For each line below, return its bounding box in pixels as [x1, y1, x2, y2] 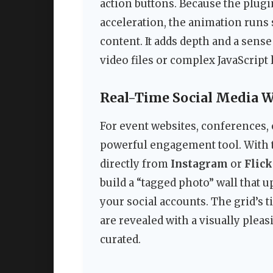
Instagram [171, 157, 228, 171]
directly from [100, 157, 171, 171]
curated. [100, 232, 141, 246]
